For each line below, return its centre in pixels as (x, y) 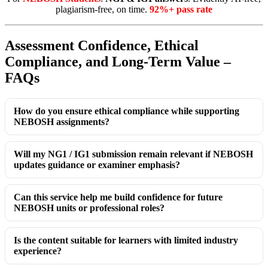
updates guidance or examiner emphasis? (97, 165)
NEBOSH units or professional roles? (89, 208)
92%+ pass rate (181, 9)
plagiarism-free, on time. (103, 9)
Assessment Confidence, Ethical (102, 45)
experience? (38, 251)
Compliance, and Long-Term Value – (118, 61)
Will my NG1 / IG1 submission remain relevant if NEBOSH (133, 154)
